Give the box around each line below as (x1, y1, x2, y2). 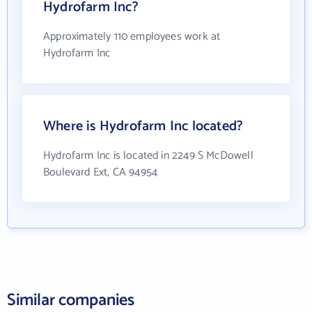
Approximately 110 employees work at (43, 26, 221, 46)
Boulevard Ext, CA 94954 (43, 162, 158, 182)
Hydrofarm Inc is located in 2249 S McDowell (43, 146, 253, 165)
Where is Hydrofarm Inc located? (43, 114, 244, 138)
